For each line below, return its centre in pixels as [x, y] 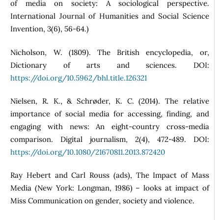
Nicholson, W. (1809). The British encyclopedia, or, [110, 52]
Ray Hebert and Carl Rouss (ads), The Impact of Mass [110, 175]
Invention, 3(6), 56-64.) [50, 29]
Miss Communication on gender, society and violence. [103, 201]
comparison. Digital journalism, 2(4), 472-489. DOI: [110, 139]
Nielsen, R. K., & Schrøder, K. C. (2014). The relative [110, 101]
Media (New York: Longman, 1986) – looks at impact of [110, 188]
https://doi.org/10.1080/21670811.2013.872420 [88, 152]
